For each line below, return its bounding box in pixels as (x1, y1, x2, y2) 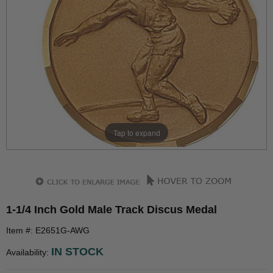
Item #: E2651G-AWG (6, 225, 90, 235)
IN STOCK (51, 246, 104, 258)
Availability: (6, 247, 51, 257)
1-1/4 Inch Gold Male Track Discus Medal (6, 204, 217, 216)
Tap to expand (113, 127, 160, 138)
